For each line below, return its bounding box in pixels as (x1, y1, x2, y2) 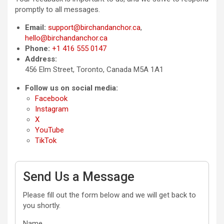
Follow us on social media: (25, 83, 118, 92)
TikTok (35, 136, 56, 145)
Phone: (25, 44, 50, 53)
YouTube (35, 125, 64, 134)
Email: (25, 23, 46, 32)
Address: (25, 54, 57, 63)
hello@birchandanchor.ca (25, 33, 107, 42)
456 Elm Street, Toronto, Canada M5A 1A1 (25, 65, 163, 74)
